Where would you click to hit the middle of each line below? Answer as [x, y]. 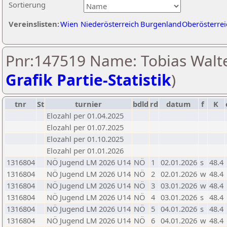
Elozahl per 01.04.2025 [85, 116]
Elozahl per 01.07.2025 [85, 127]
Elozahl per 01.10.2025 [85, 139]
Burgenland [161, 24]
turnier [88, 104]
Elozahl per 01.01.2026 [85, 150]
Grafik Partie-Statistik [88, 80]
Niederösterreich [110, 24]
